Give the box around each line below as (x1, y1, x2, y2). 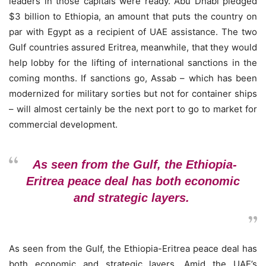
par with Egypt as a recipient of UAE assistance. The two (9, 26, 257, 37)
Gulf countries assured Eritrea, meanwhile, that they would (9, 42, 257, 53)
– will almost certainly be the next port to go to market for (9, 103, 257, 115)
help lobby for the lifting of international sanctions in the (9, 57, 257, 68)
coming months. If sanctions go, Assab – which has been (9, 72, 257, 84)
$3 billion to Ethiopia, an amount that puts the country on (9, 11, 257, 22)
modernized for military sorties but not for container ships (9, 88, 257, 99)
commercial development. (9, 119, 118, 130)
